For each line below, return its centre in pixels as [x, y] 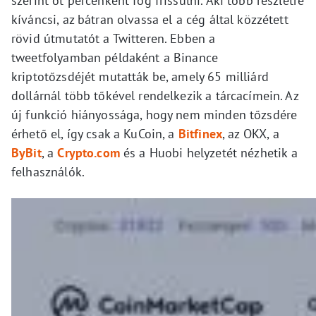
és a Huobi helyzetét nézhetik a [208, 153]
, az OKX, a [251, 134]
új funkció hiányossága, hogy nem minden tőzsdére [154, 115]
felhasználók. [48, 172]
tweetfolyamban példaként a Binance [115, 58]
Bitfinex [200, 134]
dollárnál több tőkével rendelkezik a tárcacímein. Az [155, 96]
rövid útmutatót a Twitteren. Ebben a [114, 39]
